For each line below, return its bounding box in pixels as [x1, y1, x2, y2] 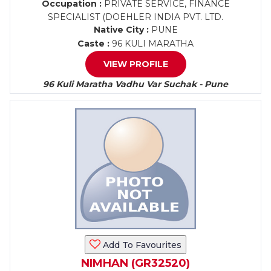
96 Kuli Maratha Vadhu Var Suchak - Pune [43, 79, 228, 90]
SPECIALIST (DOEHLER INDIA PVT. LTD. [48, 11, 223, 22]
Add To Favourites [100, 240, 181, 250]
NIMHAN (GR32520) [81, 256, 190, 270]
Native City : [93, 24, 149, 35]
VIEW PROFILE [103, 59, 168, 70]
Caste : [77, 38, 109, 49]
